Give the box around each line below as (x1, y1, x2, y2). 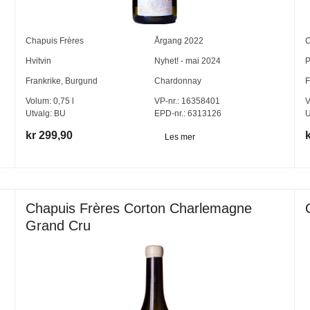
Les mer (165, 131, 196, 142)
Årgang (154, 35, 185, 46)
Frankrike (26, 75, 62, 86)
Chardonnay (154, 75, 202, 86)
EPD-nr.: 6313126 (154, 108, 222, 118)
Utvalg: (26, 108, 55, 118)
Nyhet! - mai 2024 (154, 55, 221, 66)
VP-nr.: (154, 95, 180, 106)
